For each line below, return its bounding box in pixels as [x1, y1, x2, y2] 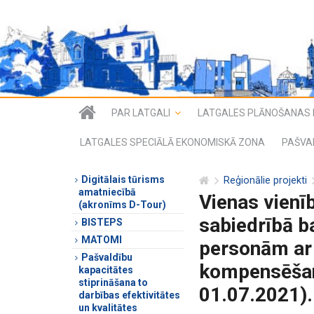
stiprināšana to [78, 276, 148, 288]
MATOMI [81, 233, 122, 245]
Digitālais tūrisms [81, 173, 165, 185]
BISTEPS [81, 216, 123, 228]
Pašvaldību [81, 251, 132, 263]
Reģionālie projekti [224, 175, 308, 187]
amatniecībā [78, 186, 136, 198]
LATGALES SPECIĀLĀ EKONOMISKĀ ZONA [80, 136, 265, 148]
